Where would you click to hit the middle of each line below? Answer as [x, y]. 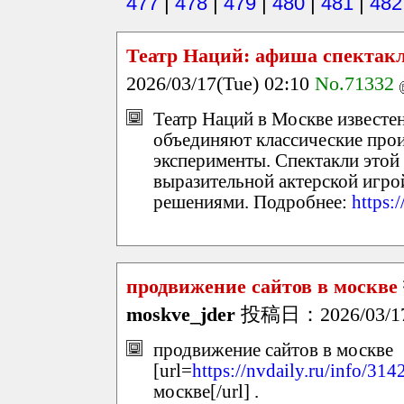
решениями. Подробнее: [252, 202]
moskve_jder [181, 314]
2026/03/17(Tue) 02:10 [220, 84]
